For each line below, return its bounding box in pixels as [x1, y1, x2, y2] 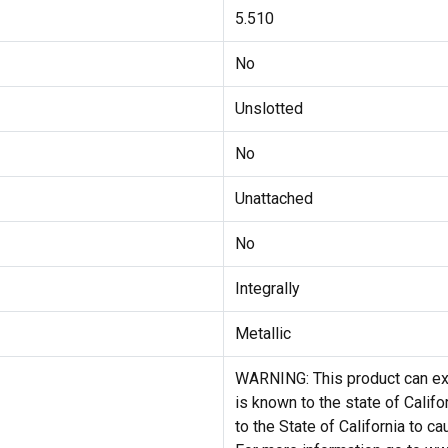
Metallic [234, 324, 291, 344]
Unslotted [234, 99, 303, 119]
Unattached [234, 189, 313, 209]
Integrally [234, 279, 300, 299]
